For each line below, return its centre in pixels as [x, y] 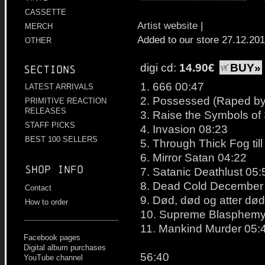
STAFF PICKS [50, 125]
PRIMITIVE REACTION [66, 101]
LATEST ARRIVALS [59, 87]
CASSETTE [46, 12]
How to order [46, 202]
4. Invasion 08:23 [184, 129]
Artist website [167, 25]
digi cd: [160, 67]
